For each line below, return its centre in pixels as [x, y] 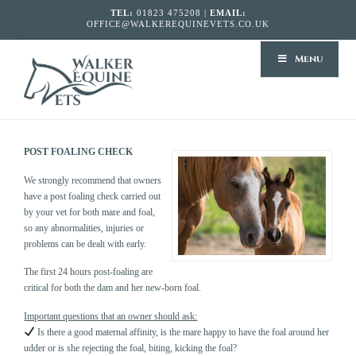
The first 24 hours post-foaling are [89, 272]
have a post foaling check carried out [93, 196]
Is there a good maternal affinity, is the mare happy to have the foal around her [182, 333]
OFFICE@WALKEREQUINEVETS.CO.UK [178, 23]
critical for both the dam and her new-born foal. [113, 288]
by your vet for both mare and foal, [90, 212]
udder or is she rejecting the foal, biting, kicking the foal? [131, 348]
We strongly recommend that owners [93, 180]
